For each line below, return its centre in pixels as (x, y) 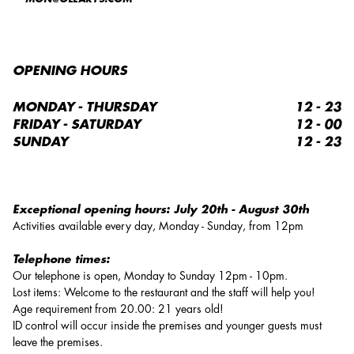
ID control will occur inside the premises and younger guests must (167, 326)
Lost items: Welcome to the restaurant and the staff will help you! (164, 293)
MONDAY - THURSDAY (85, 108)
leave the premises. (58, 343)
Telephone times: (61, 260)
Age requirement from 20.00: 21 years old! (118, 309)
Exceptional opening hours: (93, 210)
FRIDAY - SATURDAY (77, 125)
